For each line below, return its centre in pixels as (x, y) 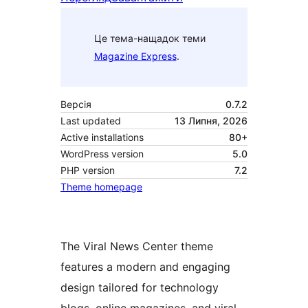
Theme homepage (101, 187)
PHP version (88, 170)
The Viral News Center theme (137, 246)
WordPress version (102, 154)
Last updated (91, 121)
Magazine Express (135, 56)
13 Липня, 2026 (211, 121)
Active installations (102, 137)
